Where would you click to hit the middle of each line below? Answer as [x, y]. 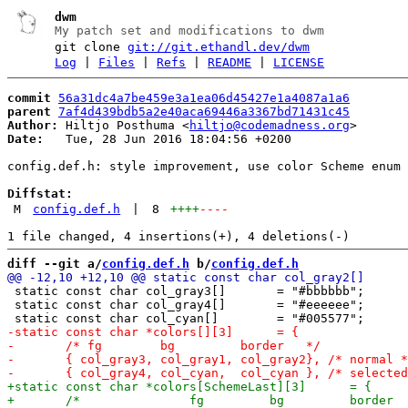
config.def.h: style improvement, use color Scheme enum [204, 166]
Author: [33, 125]
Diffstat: [40, 193]
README [230, 62]
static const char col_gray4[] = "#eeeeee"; [186, 304]
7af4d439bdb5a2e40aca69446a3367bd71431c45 [204, 111]
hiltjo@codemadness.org [270, 125]
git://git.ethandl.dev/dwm [219, 47]
